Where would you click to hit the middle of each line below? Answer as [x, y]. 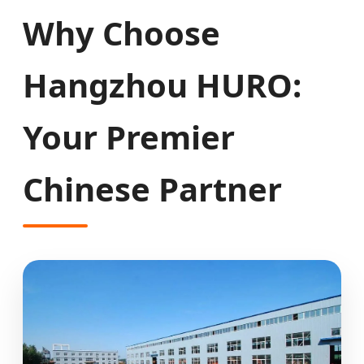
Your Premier [129, 136]
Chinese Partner [152, 188]
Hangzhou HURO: [162, 84]
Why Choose [121, 32]
